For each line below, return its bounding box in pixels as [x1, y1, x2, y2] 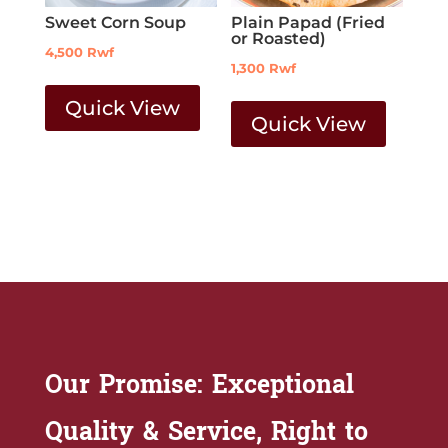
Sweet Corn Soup [44, 12, 186, 32]
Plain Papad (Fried [231, 12, 386, 32]
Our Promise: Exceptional [44, 362, 354, 409]
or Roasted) [231, 28, 327, 48]
